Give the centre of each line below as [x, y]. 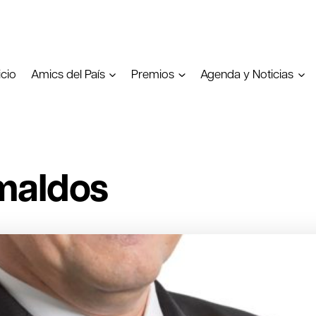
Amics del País [68, 74]
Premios [153, 74]
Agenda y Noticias [247, 74]
